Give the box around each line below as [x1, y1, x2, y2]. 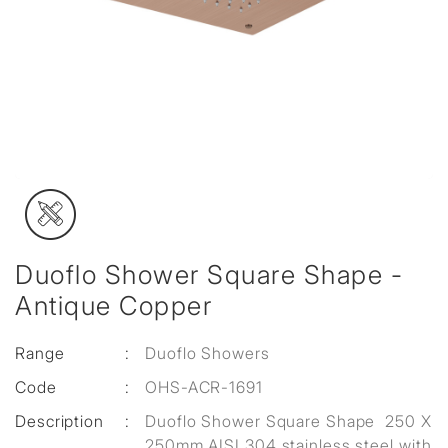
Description [15, 411, 104, 431]
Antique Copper [15, 290, 212, 321]
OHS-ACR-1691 [145, 377, 263, 397]
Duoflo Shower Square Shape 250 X [145, 411, 432, 431]
